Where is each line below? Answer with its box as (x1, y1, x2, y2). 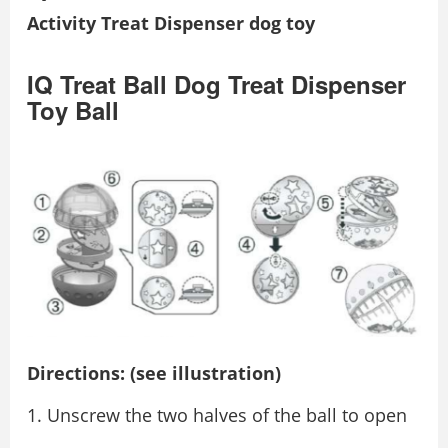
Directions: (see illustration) (27, 360, 281, 385)
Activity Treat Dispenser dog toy (27, 11, 315, 36)
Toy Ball (27, 93, 119, 128)
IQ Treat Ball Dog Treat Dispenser (27, 67, 406, 102)
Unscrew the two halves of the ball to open (47, 402, 407, 427)
